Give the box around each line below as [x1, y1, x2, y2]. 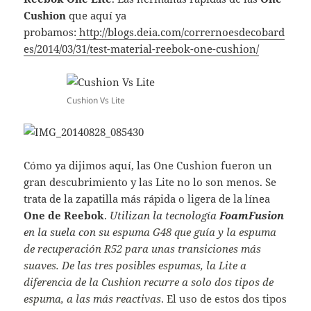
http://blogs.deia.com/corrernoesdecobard [76, 25, 285, 40]
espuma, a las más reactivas [24, 292, 162, 306]
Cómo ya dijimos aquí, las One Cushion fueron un [24, 158, 273, 173]
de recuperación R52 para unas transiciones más [24, 242, 262, 256]
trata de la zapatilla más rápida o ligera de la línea [24, 192, 271, 206]
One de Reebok [24, 208, 105, 223]
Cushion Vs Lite [67, 94, 125, 107]
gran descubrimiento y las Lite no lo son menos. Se [24, 175, 277, 190]
